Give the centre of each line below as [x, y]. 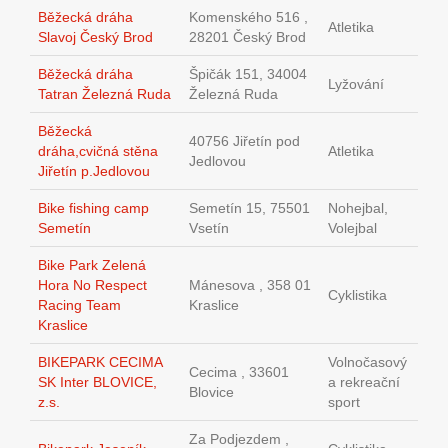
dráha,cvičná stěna [98, 151]
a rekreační [364, 382]
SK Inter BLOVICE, [97, 382]
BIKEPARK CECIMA [100, 362]
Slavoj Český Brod [95, 37]
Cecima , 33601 [239, 372]
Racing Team [79, 305]
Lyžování [356, 84]
